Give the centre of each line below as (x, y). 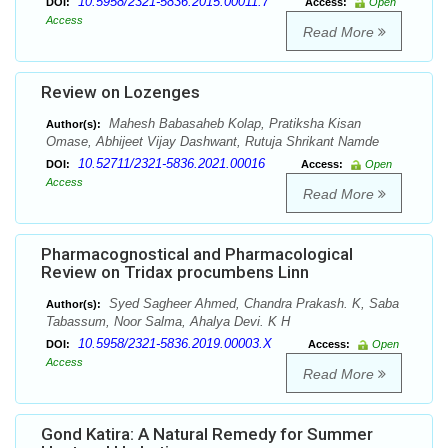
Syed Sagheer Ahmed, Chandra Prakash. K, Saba (252, 304)
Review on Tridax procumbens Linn (175, 272)
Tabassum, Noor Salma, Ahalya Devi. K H (168, 322)
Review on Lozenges (120, 92)
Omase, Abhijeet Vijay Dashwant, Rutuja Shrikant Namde (212, 142)
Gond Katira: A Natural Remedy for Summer (207, 434)
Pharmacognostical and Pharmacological (197, 254)
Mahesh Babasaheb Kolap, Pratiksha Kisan (233, 124)
